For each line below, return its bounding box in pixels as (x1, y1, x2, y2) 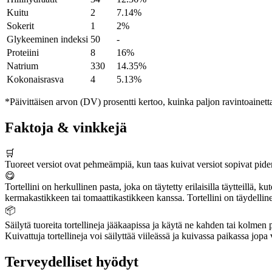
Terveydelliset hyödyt (5, 254, 138, 270)
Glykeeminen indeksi (7, 34, 88, 45)
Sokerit (7, 21, 34, 32)
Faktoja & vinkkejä (5, 120, 127, 136)
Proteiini (7, 47, 39, 58)
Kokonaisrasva (7, 74, 64, 85)
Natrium (7, 61, 38, 72)
